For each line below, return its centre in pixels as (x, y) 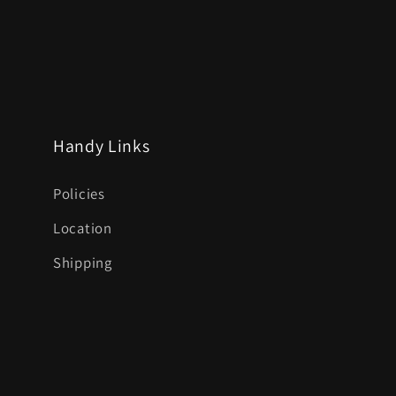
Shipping (83, 263)
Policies (79, 194)
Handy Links (102, 146)
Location (83, 228)
